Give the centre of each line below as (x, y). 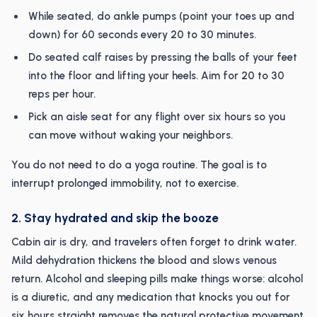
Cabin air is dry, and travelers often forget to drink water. (154, 242)
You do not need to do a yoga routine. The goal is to (139, 165)
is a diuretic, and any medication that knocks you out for (151, 297)
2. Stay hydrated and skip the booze (115, 218)
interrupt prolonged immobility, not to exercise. (125, 183)
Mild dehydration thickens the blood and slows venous (144, 260)
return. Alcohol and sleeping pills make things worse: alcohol (157, 279)
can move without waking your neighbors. (131, 135)
